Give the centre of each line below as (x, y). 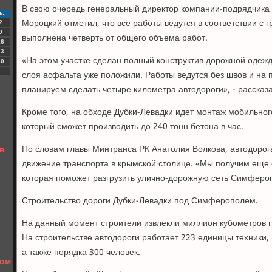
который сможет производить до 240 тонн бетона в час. (133, 127)
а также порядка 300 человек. (81, 253)
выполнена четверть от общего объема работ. (115, 38)
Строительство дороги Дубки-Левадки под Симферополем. (140, 201)
